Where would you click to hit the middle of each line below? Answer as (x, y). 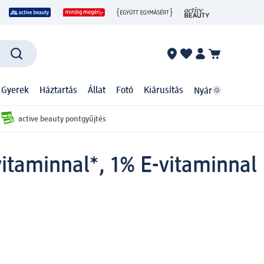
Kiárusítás (164, 91)
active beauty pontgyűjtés (62, 119)
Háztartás (59, 91)
